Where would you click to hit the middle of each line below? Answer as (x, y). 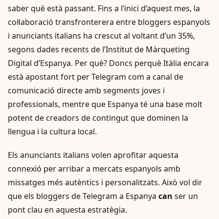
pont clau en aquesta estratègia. (67, 209)
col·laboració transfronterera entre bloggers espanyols (109, 22)
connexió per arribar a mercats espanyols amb (94, 168)
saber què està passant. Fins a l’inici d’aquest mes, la (104, 8)
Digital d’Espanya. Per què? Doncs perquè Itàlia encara (108, 63)
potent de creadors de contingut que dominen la (98, 118)
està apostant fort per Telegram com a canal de (96, 77)
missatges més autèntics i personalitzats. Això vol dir (105, 182)
